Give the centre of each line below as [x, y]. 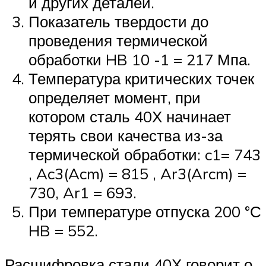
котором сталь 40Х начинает [130, 116]
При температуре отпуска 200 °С [145, 211]
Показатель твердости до [118, 21]
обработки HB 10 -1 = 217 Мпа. [140, 59]
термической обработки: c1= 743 [145, 154]
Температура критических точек [141, 78]
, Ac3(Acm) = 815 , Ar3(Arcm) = [137, 173]
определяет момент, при [115, 97]
